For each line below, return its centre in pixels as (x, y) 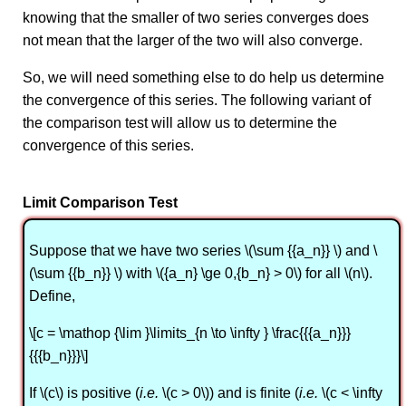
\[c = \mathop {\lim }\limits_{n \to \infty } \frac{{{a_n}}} (190, 333)
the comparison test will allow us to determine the (180, 123)
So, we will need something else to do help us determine (203, 78)
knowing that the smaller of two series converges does (196, 18)
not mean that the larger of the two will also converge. (193, 41)
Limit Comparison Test (100, 202)
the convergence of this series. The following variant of (197, 101)
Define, (52, 295)
